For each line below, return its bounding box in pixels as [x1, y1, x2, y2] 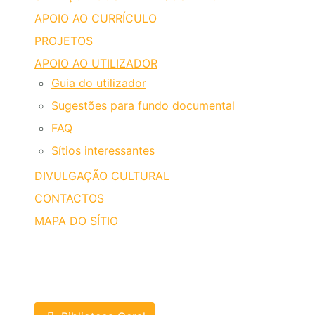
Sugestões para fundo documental [51, 98, 235, 112]
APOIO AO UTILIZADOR [34, 56, 157, 70]
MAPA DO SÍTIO [34, 214, 118, 228]
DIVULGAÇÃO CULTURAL [34, 169, 169, 183]
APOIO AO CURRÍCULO [34, 11, 157, 25]
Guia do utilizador [51, 76, 146, 90]
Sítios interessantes [51, 143, 155, 157]
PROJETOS [34, 34, 93, 48]
